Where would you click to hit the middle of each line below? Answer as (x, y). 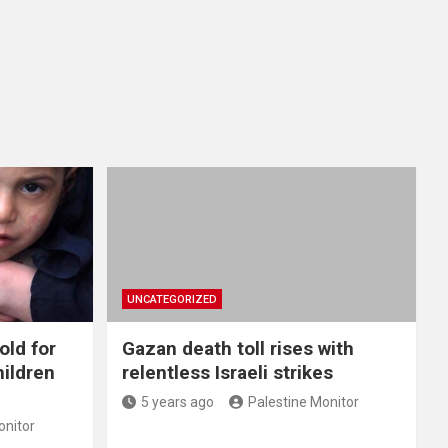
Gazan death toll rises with (237, 348)
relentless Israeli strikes (227, 372)
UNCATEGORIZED (171, 299)
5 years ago (177, 401)
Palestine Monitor (303, 401)
